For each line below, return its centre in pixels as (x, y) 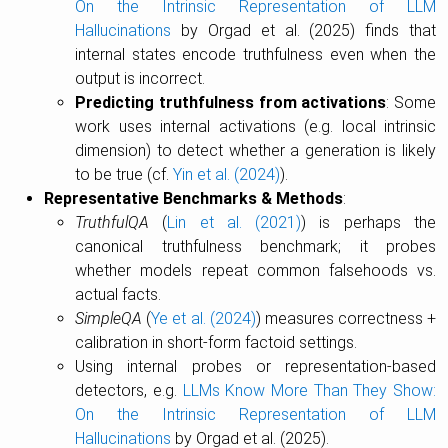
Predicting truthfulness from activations (231, 103)
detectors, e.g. (129, 391)
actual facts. (118, 295)
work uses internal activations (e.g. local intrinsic (255, 127)
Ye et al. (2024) (203, 319)
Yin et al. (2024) (227, 175)
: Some (411, 103)
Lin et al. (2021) (234, 223)
